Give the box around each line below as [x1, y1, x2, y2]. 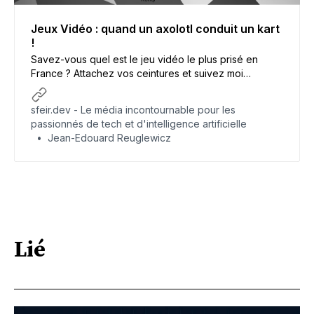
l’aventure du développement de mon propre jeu [31, 81, 258, 93]
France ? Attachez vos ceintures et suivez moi [31, 67, 243, 79]
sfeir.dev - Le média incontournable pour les [31, 103, 235, 116]
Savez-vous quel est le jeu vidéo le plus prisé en [31, 53, 258, 65]
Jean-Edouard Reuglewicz [48, 131, 171, 144]
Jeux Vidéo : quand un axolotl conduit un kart [31, 21, 280, 36]
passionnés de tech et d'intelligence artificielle [31, 117, 247, 130]
